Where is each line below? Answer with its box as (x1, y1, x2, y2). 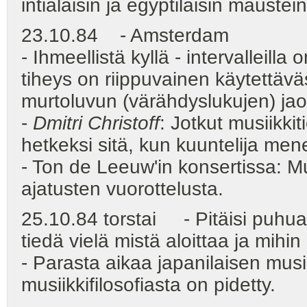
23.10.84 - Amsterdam (21, 24, 229, 46)
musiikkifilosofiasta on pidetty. (21, 273, 275, 295)
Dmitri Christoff (33, 112, 160, 134)
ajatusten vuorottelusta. (21, 177, 223, 199)
